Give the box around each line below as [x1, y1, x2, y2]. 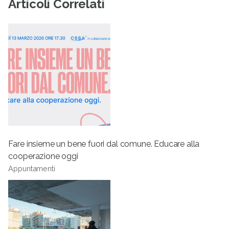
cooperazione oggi [8, 151, 78, 161]
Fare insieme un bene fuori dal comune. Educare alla [8, 139, 200, 149]
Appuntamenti [8, 164, 55, 173]
